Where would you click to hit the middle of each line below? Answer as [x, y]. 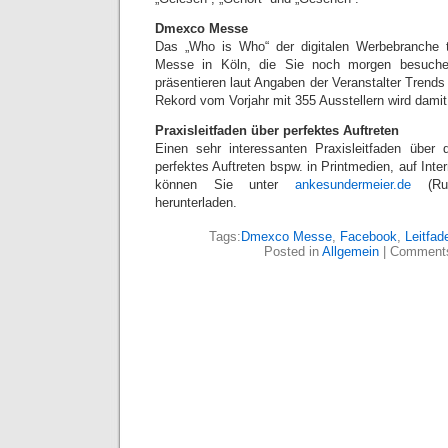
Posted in [292, 251]
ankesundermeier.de [353, 184]
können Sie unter [225, 184]
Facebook [368, 236]
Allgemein [350, 251]
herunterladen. [196, 202]
